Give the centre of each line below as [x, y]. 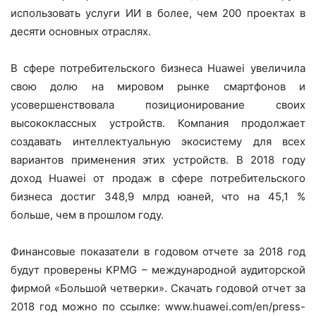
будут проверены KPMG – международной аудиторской [158, 270]
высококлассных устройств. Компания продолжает [158, 123]
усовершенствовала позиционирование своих [158, 105]
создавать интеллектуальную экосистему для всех [158, 142]
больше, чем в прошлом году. [87, 215]
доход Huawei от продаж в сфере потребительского [158, 178]
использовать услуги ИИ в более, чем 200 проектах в [158, 13]
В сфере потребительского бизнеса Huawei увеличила [158, 68]
